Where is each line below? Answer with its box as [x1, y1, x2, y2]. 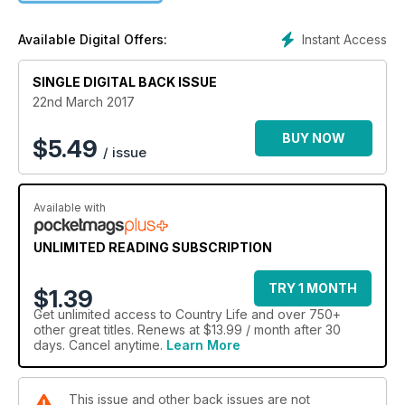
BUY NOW [282, 130, 345, 146]
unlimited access [58, 306, 156, 323]
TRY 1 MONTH [268, 280, 357, 297]
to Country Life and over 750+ [156, 306, 341, 323]
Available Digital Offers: [18, 32, 167, 48]
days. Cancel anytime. [33, 337, 166, 353]
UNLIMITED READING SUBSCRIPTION [33, 240, 272, 256]
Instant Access [302, 32, 387, 48]
